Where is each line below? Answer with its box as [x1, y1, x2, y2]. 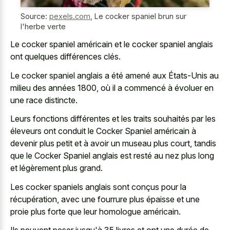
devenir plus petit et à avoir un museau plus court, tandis [10, 138, 216, 149]
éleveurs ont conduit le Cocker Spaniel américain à [10, 126, 196, 137]
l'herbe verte [21, 22, 66, 31]
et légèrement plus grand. [10, 163, 103, 174]
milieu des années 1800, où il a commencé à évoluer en [10, 82, 214, 93]
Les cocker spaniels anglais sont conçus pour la [10, 181, 186, 192]
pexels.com [49, 11, 90, 21]
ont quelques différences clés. [10, 51, 121, 62]
